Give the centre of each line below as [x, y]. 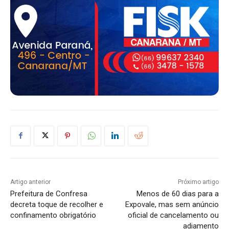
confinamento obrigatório [53, 215]
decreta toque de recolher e [57, 204]
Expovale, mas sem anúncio [172, 204]
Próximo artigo [198, 182]
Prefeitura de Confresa [49, 193]
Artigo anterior [30, 182]
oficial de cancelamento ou [173, 215]
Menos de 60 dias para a [177, 193]
